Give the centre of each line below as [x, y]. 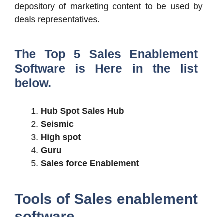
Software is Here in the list [106, 68]
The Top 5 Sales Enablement [106, 54]
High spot [61, 137]
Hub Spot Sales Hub [82, 111]
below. [33, 83]
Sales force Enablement [90, 163]
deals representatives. [57, 19]
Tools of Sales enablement [106, 199]
